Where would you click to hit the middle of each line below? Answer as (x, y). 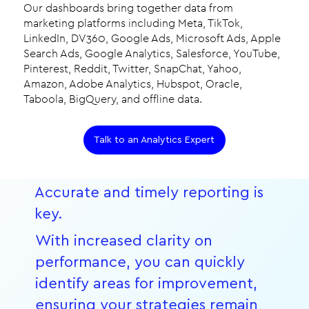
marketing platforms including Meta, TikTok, (133, 23)
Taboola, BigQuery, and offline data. (113, 99)
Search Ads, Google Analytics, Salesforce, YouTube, (152, 53)
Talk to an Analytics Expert (154, 140)
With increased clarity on (123, 240)
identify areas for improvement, (146, 283)
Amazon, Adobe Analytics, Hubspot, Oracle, (133, 83)
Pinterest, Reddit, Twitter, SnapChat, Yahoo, (133, 68)
